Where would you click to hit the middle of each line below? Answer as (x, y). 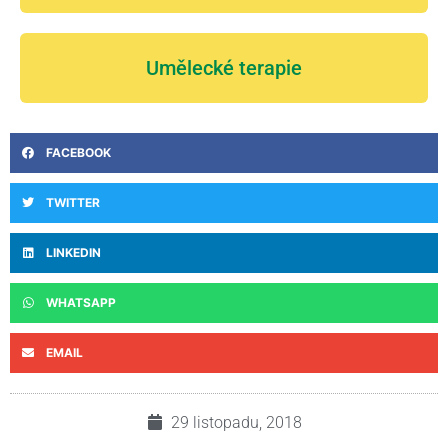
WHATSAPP (81, 302)
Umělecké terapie (224, 67)
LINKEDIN (73, 252)
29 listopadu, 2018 (236, 422)
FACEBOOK (78, 152)
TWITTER (73, 202)
